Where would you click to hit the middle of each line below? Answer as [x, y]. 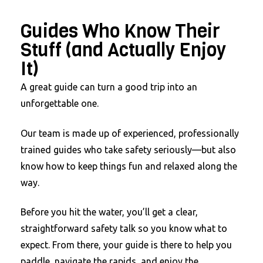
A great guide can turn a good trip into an [109, 87]
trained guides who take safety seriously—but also [128, 149]
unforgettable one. [60, 104]
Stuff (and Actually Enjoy [123, 50]
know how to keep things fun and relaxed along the [129, 166]
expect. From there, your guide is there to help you [126, 245]
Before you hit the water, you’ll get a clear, [109, 212]
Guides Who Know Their [120, 32]
